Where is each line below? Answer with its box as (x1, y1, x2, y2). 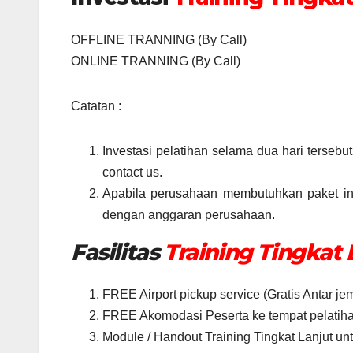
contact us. (102, 165, 162, 179)
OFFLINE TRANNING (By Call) (71, 32, 247, 46)
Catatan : (71, 98, 121, 113)
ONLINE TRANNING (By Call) (71, 54, 240, 68)
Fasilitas (71, 238, 164, 266)
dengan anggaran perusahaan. (102, 207, 275, 221)
